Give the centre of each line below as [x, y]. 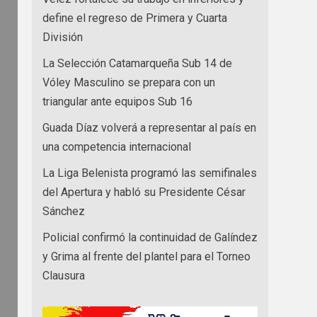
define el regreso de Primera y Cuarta [135, 18]
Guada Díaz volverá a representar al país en [149, 128]
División [63, 38]
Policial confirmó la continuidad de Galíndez [150, 238]
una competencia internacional [117, 147]
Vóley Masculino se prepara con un [129, 83]
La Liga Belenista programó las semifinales [150, 173]
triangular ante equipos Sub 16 [117, 102]
